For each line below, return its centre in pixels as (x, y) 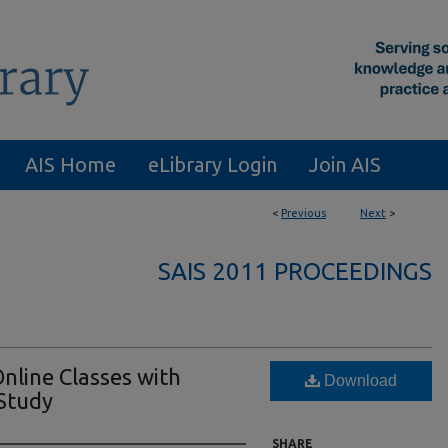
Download (358, 380)
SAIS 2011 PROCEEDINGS (295, 271)
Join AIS (345, 164)
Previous (303, 213)
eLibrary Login (212, 164)
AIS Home (70, 164)
